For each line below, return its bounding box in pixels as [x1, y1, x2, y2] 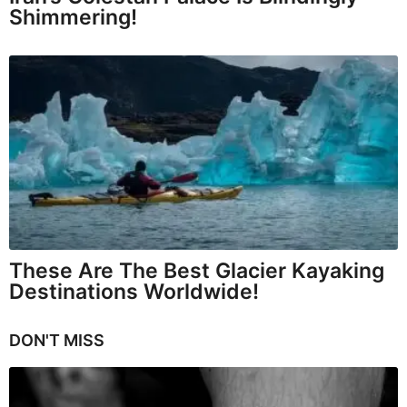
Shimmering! [9, 4, 137, 30]
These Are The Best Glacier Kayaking [9, 257, 384, 283]
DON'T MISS [9, 331, 104, 351]
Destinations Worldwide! [9, 278, 259, 304]
